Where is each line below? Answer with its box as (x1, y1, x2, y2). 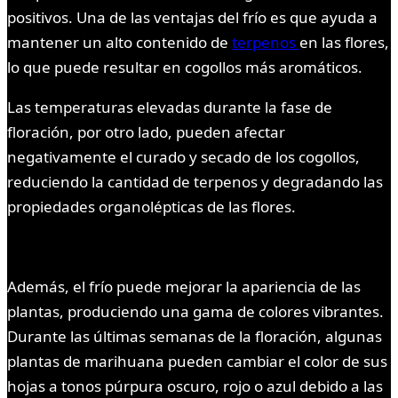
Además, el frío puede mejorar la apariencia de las (7, 276, 361, 298)
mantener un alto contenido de (7, 32, 232, 53)
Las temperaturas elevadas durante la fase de (7, 97, 332, 118)
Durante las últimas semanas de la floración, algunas (7, 326, 382, 347)
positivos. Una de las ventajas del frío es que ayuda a (7, 7, 378, 28)
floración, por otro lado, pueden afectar (7, 122, 285, 143)
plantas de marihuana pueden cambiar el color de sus (7, 351, 387, 372)
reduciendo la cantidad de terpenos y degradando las (7, 171, 383, 193)
